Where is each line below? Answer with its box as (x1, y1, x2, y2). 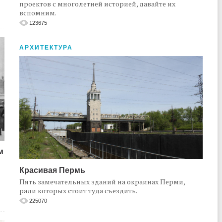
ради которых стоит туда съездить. (19, 186, 137, 196)
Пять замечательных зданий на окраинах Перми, (19, 177, 185, 187)
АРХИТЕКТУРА (19, 44, 73, 52)
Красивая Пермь (19, 166, 85, 175)
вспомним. (19, 8, 56, 18)
